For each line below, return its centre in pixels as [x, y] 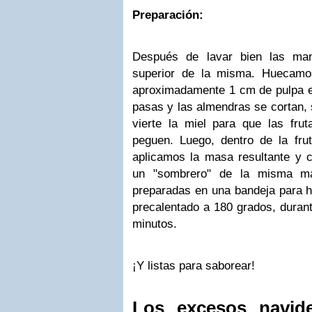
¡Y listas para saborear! [194, 266]
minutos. [155, 224]
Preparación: [168, 15]
